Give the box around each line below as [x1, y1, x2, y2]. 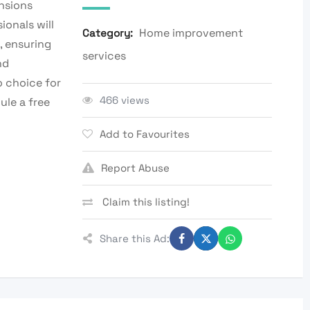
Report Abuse [101, 161, 170, 175]
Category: [82, 26, 134, 40]
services [82, 48, 127, 64]
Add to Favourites [100, 127, 190, 141]
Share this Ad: [100, 231, 170, 245]
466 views [100, 93, 150, 107]
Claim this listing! [100, 195, 190, 209]
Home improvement [139, 26, 244, 41]
